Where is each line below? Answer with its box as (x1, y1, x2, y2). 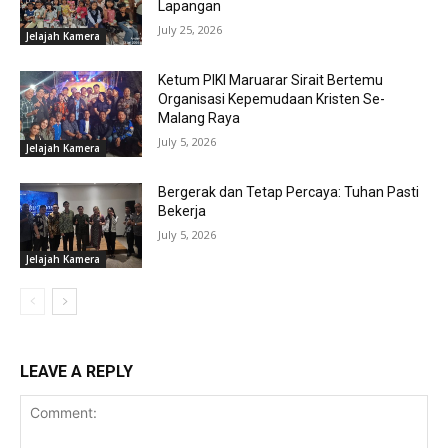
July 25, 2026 (158, 22, 223, 38)
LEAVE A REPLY (20, 362, 133, 382)
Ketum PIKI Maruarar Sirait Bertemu (158, 71, 384, 88)
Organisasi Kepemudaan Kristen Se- (158, 90, 386, 107)
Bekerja (158, 202, 207, 219)
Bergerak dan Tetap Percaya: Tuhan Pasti (158, 183, 420, 200)
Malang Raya (158, 109, 241, 126)
